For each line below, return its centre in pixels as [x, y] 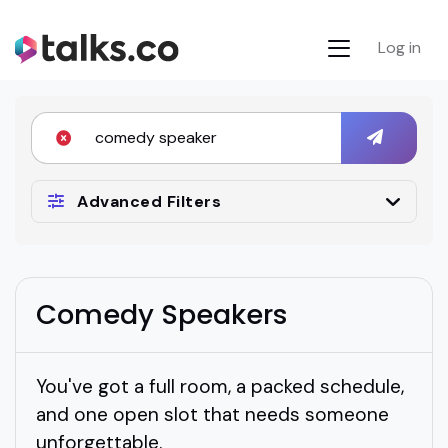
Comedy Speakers [162, 314]
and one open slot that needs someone [212, 414]
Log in [399, 47]
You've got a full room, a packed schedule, [220, 386]
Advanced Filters [149, 201]
